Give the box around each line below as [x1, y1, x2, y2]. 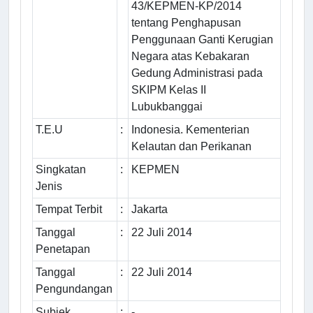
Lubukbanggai [131, 101, 203, 113]
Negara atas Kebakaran [131, 50, 249, 63]
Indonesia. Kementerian [131, 124, 249, 136]
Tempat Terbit [36, 203, 102, 216]
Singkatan [36, 163, 86, 176]
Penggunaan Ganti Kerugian [131, 34, 273, 46]
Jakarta [131, 203, 168, 216]
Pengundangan [36, 283, 112, 296]
